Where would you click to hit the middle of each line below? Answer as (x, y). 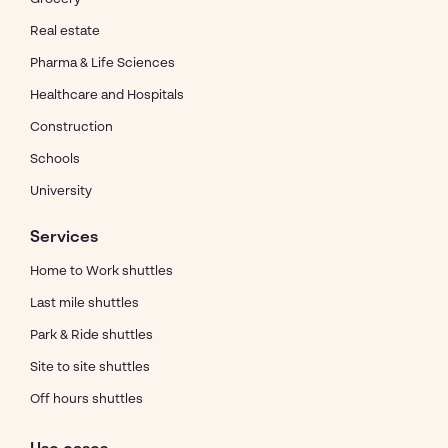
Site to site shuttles (90, 367)
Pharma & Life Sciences (102, 63)
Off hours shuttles (86, 399)
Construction (71, 127)
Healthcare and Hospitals (107, 95)
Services (64, 237)
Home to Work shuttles (101, 271)
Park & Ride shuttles (91, 335)
